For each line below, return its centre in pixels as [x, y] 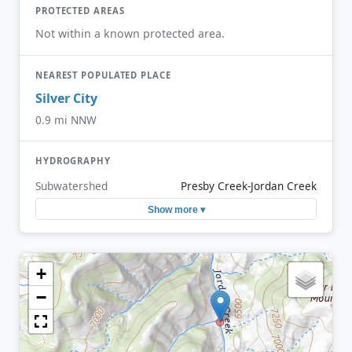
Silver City [66, 99]
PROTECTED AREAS [80, 11]
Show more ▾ [176, 209]
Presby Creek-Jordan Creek [249, 187]
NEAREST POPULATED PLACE [103, 75]
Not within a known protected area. [130, 33]
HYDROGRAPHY [73, 160]
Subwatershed [71, 186]
